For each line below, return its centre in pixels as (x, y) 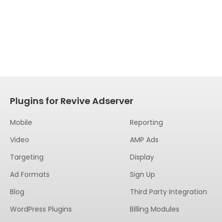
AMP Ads (144, 140)
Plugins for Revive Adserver (71, 101)
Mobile (21, 122)
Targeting (27, 157)
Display (142, 157)
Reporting (146, 122)
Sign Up (142, 174)
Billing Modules (154, 209)
